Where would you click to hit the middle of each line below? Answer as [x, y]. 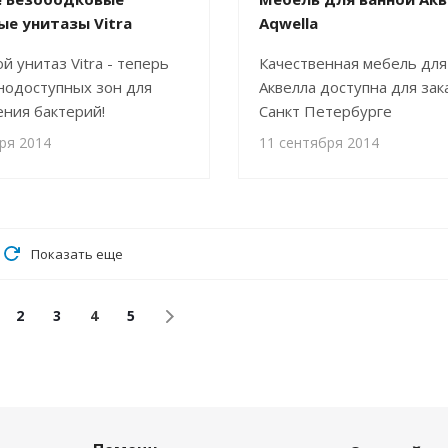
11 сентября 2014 [319, 142]
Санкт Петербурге [325, 111]
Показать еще [76, 254]
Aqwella [288, 23]
